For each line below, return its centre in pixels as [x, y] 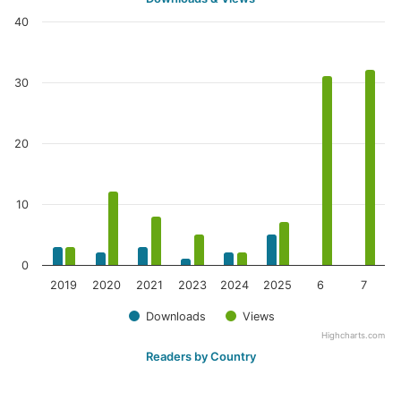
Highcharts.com [353, 335]
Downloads [176, 316]
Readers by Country [201, 356]
